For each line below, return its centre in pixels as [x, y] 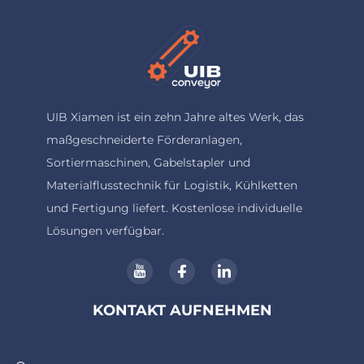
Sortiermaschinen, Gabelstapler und [148, 163]
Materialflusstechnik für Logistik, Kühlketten [171, 186]
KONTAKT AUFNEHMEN [182, 311]
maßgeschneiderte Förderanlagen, [144, 140]
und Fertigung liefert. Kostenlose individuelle [174, 208]
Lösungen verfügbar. [105, 231]
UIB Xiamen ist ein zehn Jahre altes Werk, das [175, 117]
